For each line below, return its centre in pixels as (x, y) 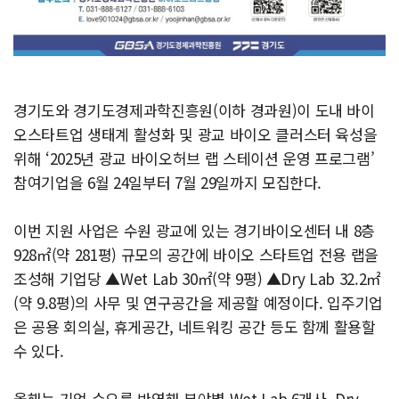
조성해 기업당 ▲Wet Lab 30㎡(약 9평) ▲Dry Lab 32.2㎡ (198, 279)
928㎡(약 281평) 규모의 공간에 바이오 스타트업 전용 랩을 (196, 255)
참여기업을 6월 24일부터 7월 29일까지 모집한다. (168, 183)
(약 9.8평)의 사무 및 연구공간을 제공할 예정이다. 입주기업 (199, 303)
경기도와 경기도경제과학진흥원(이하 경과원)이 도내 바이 (194, 110)
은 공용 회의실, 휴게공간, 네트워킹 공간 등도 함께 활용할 (195, 327)
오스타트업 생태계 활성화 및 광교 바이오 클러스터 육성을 (195, 134)
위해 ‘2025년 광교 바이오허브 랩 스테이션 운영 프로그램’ (194, 159)
